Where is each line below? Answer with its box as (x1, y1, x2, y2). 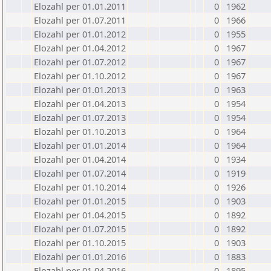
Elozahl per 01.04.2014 (34, 153, 126, 165)
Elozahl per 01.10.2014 (34, 181, 126, 193)
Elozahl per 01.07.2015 (34, 223, 126, 235)
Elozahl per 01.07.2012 (34, 56, 126, 68)
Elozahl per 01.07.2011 (34, 14, 126, 26)
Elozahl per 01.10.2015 (34, 237, 126, 249)
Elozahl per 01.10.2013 (34, 125, 126, 137)
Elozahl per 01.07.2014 (34, 167, 126, 179)
